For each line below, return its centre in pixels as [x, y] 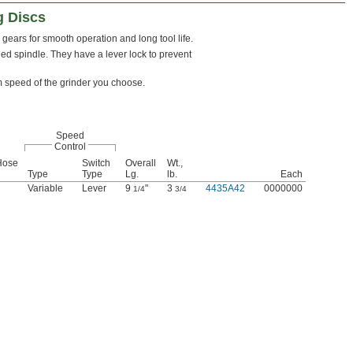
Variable [45, 189]
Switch [96, 163]
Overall [141, 163]
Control [70, 147]
